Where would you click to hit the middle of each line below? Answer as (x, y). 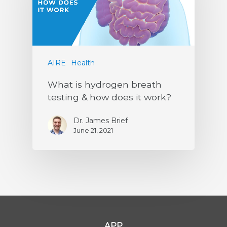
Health (83, 63)
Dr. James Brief (101, 120)
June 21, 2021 (93, 130)
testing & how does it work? (109, 97)
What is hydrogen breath (105, 84)
